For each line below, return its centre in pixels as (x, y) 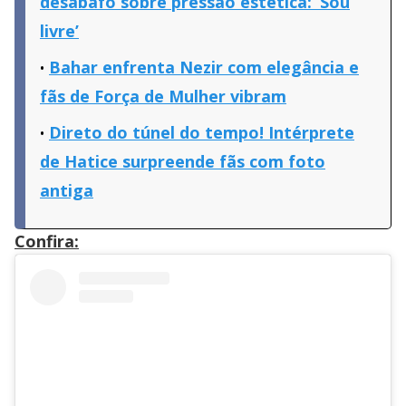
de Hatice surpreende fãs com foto (183, 162)
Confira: (47, 242)
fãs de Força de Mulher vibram (163, 97)
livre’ (59, 31)
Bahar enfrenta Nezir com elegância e (204, 68)
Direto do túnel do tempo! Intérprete (202, 133)
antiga (67, 191)
